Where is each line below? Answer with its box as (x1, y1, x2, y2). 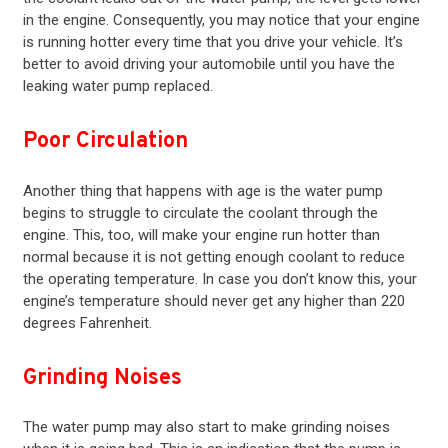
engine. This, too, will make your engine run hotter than (22, 225, 380, 244)
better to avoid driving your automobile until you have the (22, 55, 395, 74)
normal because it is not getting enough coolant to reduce (22, 247, 405, 266)
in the (22, 11, 63, 30)
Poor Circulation (22, 128, 188, 156)
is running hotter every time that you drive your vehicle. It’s (22, 33, 403, 52)
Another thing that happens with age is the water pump (22, 181, 383, 200)
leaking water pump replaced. (22, 77, 213, 96)
